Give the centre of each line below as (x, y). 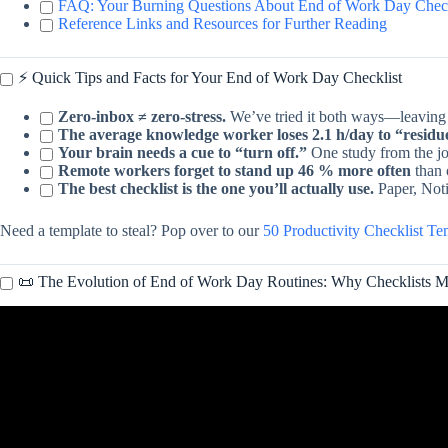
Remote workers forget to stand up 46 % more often (234, 170)
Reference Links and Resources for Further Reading (222, 23)
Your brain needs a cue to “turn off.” (182, 152)
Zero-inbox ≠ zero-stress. (142, 116)
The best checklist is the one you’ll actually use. (216, 188)
